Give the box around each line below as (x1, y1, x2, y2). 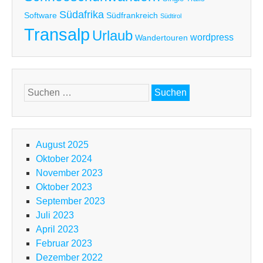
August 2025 (36, 140, 89, 150)
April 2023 (36, 224, 79, 235)
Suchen (23, 85, 56, 96)
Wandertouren (135, 33, 188, 43)
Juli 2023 (36, 210, 74, 221)
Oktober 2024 (36, 154, 92, 164)
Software (24, 11, 57, 21)
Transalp (24, 25, 90, 45)
